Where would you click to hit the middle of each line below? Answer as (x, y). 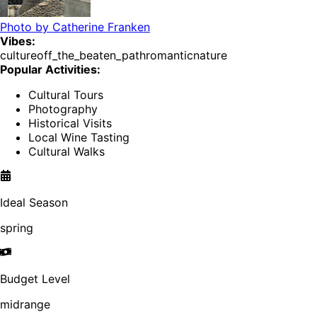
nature (210, 56)
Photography (63, 109)
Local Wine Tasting (79, 138)
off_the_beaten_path (91, 56)
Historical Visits (70, 123)
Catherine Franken (101, 27)
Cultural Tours (66, 95)
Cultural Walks (67, 152)
